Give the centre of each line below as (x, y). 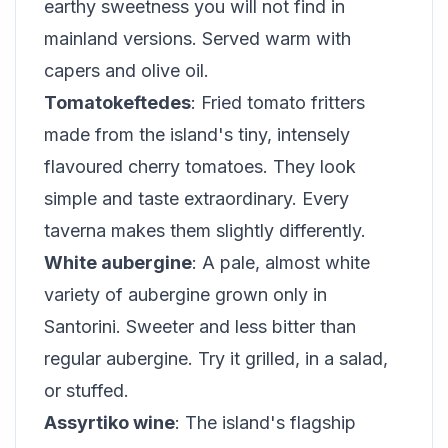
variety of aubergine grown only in (185, 294)
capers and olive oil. (126, 70)
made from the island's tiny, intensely (197, 134)
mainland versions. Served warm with (197, 38)
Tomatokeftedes (117, 102)
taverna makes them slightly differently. (205, 230)
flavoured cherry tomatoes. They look (200, 166)
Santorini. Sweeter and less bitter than (200, 326)
